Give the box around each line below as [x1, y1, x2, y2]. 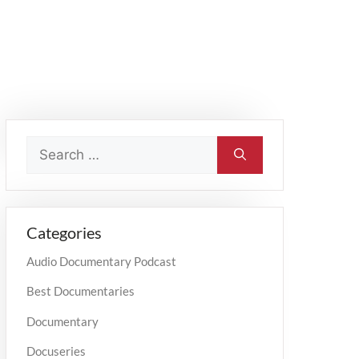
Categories [26, 222, 102, 242]
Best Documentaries [26, 284, 135, 299]
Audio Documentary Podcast [26, 253, 176, 268]
